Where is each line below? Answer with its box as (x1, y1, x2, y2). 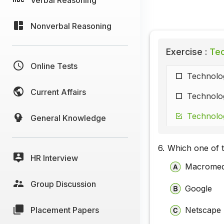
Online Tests (30, 60, 77, 71)
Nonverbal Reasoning (30, 20, 111, 31)
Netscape (185, 205, 221, 215)
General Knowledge (30, 112, 106, 123)
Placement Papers (30, 204, 99, 215)
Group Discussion (30, 178, 96, 189)
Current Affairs (30, 86, 86, 97)
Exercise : (166, 46, 207, 57)
